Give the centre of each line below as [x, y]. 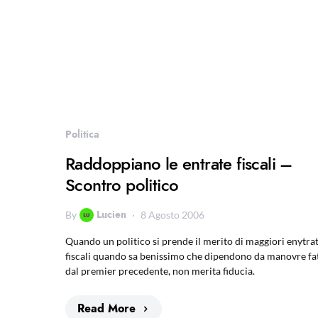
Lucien [111, 214]
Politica [82, 134]
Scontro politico [122, 185]
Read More [106, 309]
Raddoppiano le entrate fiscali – [179, 164]
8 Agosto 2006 [172, 215]
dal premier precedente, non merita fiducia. [160, 271]
